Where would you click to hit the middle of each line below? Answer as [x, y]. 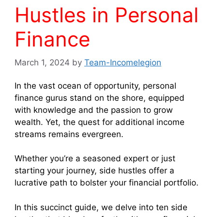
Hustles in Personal [107, 15]
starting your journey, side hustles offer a [94, 171]
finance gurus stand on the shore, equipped [100, 98]
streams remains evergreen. [69, 134]
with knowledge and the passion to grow [94, 110]
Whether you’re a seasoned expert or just [95, 159]
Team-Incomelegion [123, 63]
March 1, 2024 [42, 63]
